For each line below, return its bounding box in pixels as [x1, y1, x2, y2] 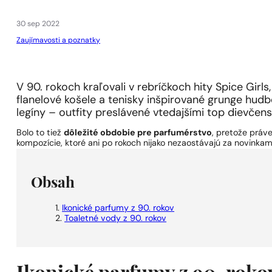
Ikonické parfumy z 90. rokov [62, 204, 175, 214]
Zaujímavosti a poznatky [16, 37, 101, 45]
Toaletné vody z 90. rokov [64, 214, 167, 224]
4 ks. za [207, 2, 234, 10]
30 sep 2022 [16, 21, 60, 29]
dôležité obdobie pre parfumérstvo [64, 128, 212, 138]
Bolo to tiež [16, 128, 64, 138]
